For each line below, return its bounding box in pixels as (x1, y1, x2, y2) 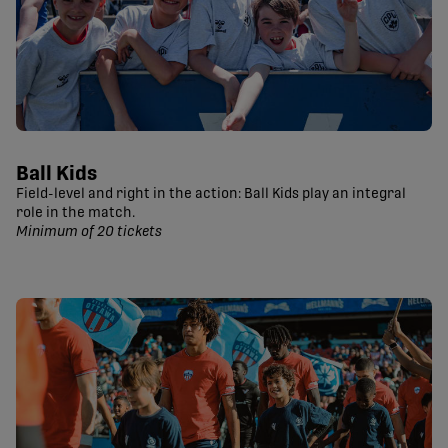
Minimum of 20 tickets (16, 225, 162, 240)
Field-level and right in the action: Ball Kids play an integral (16, 187, 406, 202)
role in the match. (16, 206, 135, 221)
